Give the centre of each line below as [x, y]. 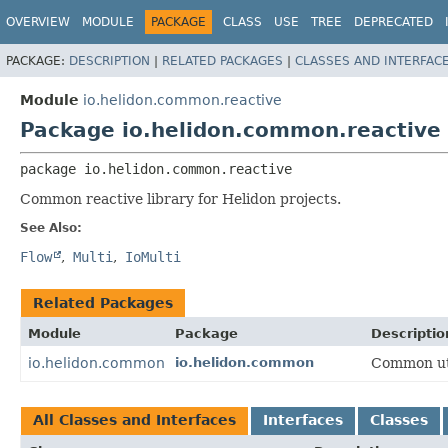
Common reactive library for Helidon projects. [180, 198]
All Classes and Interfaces [134, 419]
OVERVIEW [38, 22]
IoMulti [153, 256]
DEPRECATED [393, 22]
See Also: [51, 227]
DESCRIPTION [109, 60]
